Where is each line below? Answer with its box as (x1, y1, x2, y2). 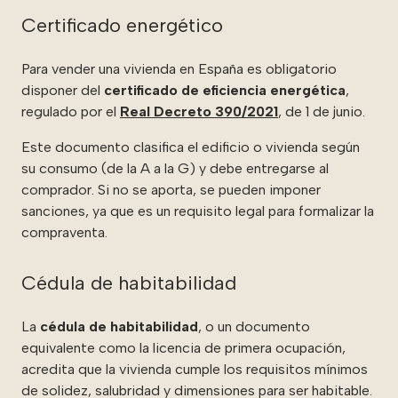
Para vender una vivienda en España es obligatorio (21, 60, 337, 77)
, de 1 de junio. (278, 102, 365, 120)
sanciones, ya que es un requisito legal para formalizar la (21, 202, 374, 219)
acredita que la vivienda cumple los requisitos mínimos (21, 360, 368, 378)
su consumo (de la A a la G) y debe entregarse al (21, 159, 329, 177)
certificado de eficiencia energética (104, 81, 346, 99)
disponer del (21, 81, 100, 99)
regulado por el (21, 102, 116, 120)
